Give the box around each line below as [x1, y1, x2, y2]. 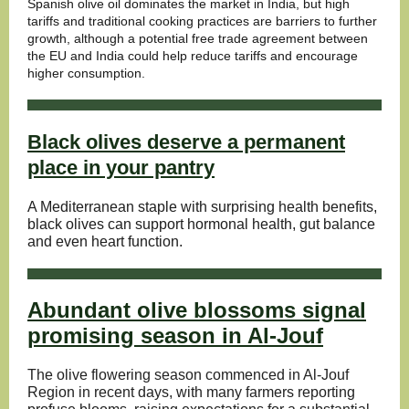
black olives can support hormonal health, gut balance [27, 216, 375, 232]
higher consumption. [27, 66, 145, 80]
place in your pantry [27, 156, 215, 179]
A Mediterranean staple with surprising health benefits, [27, 199, 377, 215]
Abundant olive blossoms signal [27, 298, 366, 322]
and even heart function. [27, 234, 183, 249]
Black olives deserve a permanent [27, 131, 345, 153]
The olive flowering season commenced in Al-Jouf [27, 367, 349, 383]
